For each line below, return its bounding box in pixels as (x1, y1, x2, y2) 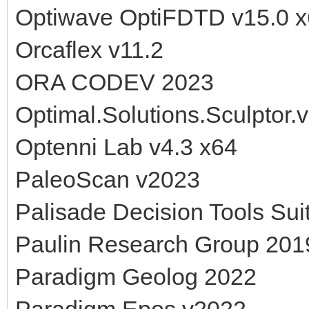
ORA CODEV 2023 (15, 68, 214, 95)
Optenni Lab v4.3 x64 (15, 133, 237, 160)
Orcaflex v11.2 (15, 36, 163, 63)
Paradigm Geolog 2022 (15, 263, 257, 290)
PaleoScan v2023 (15, 166, 200, 192)
